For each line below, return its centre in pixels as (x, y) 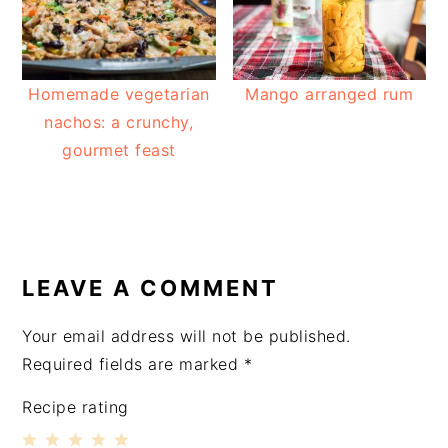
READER (82, 243)
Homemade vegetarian (119, 94)
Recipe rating (75, 407)
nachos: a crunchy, (119, 122)
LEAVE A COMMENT (151, 288)
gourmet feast (119, 150)
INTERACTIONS (136, 274)
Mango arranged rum (329, 94)
